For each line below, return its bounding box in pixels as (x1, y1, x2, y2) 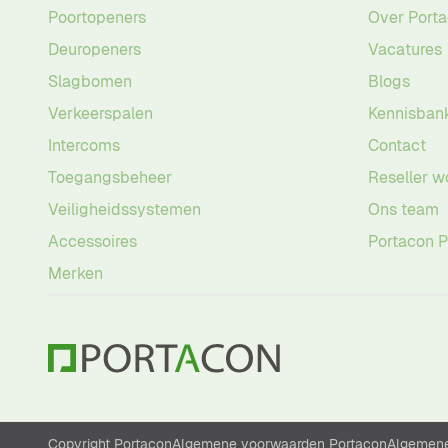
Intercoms (48, 135, 120, 156)
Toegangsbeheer (48, 167, 172, 188)
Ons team (368, 199, 439, 220)
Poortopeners (48, 7, 146, 28)
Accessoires (48, 231, 137, 252)
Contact (368, 135, 426, 156)
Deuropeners (48, 39, 141, 60)
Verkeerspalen (48, 103, 153, 124)
